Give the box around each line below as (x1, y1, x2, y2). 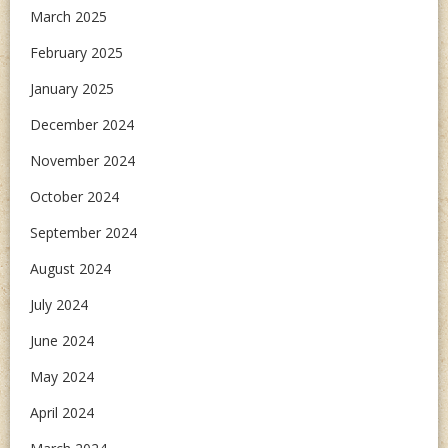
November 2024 (30, 151, 135, 170)
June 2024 (30, 331, 94, 350)
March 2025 (30, 7, 107, 26)
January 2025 (30, 79, 114, 98)
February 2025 (30, 43, 123, 62)
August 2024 (30, 259, 111, 278)
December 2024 (30, 115, 134, 134)
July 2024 (30, 295, 88, 314)
